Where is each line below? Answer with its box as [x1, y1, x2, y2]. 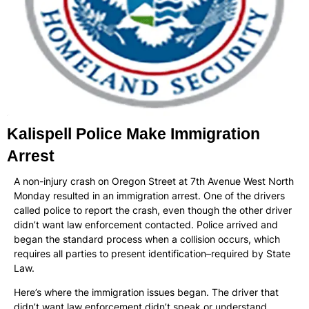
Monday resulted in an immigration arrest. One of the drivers [14, 189, 285, 201]
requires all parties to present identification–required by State [14, 247, 290, 259]
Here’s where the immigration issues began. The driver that [14, 286, 279, 299]
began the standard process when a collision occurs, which [14, 232, 280, 245]
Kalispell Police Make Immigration [7, 124, 260, 143]
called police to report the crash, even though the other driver [14, 203, 292, 216]
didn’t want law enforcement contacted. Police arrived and [14, 218, 278, 230]
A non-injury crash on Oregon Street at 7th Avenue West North [14, 175, 294, 187]
